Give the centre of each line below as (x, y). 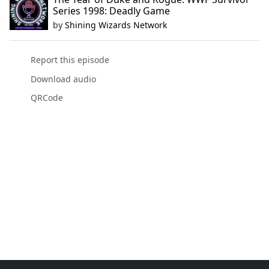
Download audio (63, 79)
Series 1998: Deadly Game (111, 11)
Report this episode (70, 60)
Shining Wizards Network (116, 25)
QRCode (47, 97)
